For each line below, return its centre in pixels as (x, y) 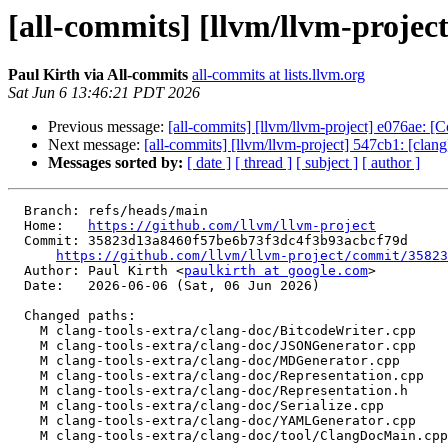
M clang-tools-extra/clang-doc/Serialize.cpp (24, 406)
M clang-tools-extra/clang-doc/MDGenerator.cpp (24, 361)
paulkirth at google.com (276, 271)
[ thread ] (263, 163)
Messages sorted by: (115, 163)
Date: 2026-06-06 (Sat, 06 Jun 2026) (16, 286)
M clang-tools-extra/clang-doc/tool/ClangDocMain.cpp (24, 436)
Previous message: (108, 127)
